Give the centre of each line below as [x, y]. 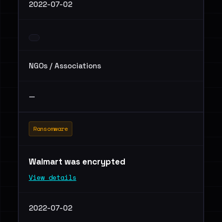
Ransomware [51, 129]
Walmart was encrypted [78, 162]
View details [53, 177]
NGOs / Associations [65, 66]
